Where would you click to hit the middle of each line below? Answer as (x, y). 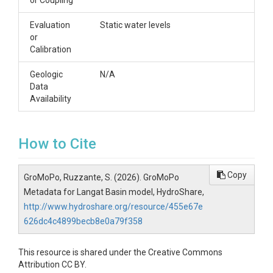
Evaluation (50, 25)
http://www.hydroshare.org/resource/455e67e (113, 207)
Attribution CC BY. (52, 264)
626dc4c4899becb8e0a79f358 (83, 221)
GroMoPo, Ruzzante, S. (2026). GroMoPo (101, 177)
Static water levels (135, 25)
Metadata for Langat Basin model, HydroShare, (114, 192)
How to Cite (57, 144)
